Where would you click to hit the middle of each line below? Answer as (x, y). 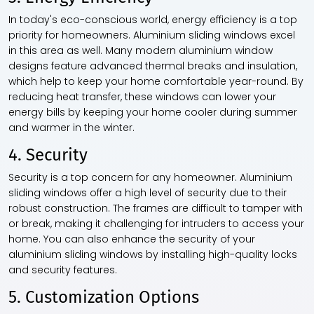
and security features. (63, 270)
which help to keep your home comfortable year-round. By (156, 82)
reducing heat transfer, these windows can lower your (142, 97)
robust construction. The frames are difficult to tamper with (156, 209)
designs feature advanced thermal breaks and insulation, (153, 66)
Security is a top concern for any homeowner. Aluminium (150, 178)
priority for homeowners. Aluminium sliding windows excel (152, 35)
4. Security (48, 155)
